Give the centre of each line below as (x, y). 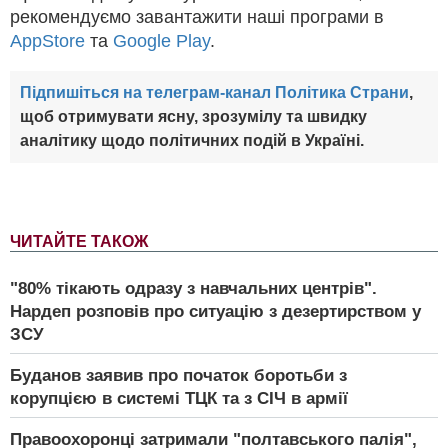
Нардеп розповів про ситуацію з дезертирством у (215, 311)
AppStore (47, 40)
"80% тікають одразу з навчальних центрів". (193, 288)
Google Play (161, 40)
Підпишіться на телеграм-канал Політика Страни (214, 92)
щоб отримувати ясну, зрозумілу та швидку (193, 116)
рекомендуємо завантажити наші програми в (197, 16)
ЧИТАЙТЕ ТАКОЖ (79, 241)
